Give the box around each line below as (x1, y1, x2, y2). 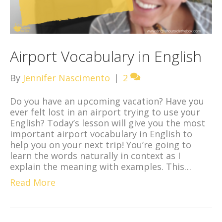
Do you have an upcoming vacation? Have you (10, 95, 204, 108)
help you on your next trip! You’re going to (10, 139, 191, 151)
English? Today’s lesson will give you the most (10, 117, 205, 129)
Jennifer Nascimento (23, 72, 110, 84)
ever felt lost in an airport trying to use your (10, 106, 200, 118)
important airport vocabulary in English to (10, 128, 192, 140)
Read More (10, 176, 55, 189)
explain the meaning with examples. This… (10, 161, 191, 173)
